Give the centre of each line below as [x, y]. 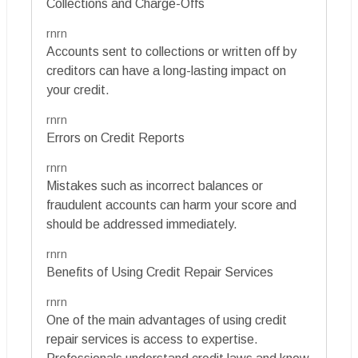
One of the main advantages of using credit [167, 320]
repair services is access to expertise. [152, 340]
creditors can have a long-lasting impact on [166, 71]
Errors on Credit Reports [115, 138]
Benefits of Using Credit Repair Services [160, 272]
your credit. [78, 90]
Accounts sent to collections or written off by [171, 52]
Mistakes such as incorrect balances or [155, 186]
